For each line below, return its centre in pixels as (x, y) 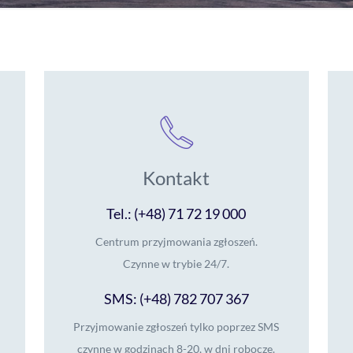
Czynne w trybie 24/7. (176, 264)
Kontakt (176, 178)
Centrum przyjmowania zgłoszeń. (176, 242)
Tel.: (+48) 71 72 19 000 (176, 214)
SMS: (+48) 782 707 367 (176, 299)
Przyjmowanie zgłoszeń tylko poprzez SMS (176, 327)
